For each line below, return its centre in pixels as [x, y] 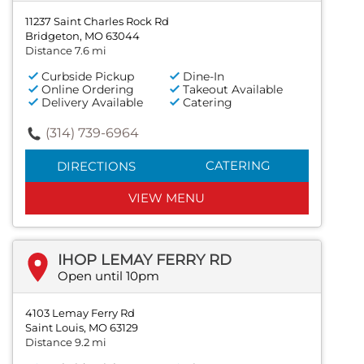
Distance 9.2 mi [66, 342]
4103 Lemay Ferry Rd [80, 313]
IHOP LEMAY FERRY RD [145, 260]
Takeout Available [233, 90]
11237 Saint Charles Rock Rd [97, 22]
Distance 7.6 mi [66, 51]
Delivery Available [92, 103]
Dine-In [204, 77]
